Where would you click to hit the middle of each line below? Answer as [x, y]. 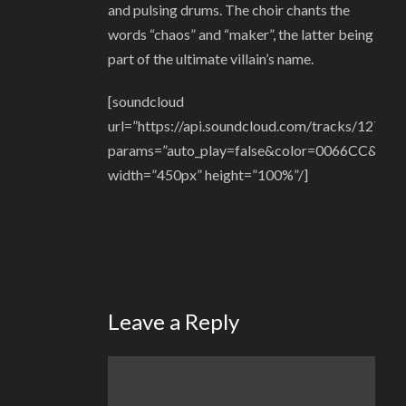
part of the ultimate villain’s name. [211, 58]
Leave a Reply [174, 321]
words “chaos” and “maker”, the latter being [241, 34]
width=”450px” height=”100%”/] [208, 174]
